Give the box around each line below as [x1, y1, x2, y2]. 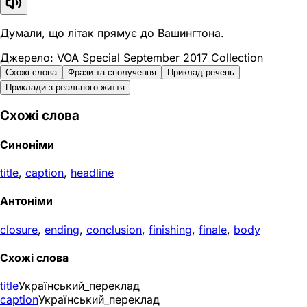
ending [45, 222, 79, 236]
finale [199, 222, 227, 236]
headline [71, 166, 114, 180]
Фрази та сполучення [68, 66, 156, 77]
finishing [149, 222, 192, 236]
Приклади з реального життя [5, 82, 125, 93]
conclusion [86, 222, 142, 236]
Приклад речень [167, 66, 234, 77]
